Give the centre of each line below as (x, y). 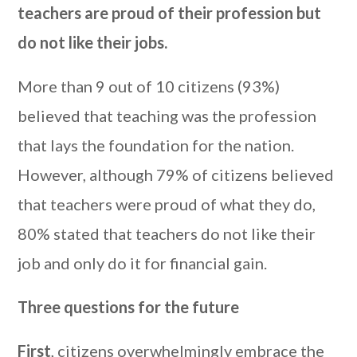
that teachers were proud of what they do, (167, 204)
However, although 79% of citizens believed (176, 175)
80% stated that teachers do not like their (167, 233)
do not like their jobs (91, 42)
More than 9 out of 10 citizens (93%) (149, 86)
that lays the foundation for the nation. (156, 145)
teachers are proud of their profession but (170, 13)
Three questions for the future (129, 307)
